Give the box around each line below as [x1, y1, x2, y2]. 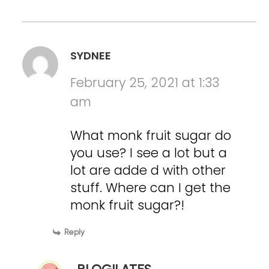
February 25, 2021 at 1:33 [70, 74, 220, 92]
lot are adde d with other [70, 162, 226, 180]
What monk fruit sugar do [70, 127, 232, 145]
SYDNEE [70, 48, 112, 64]
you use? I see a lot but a [70, 144, 228, 162]
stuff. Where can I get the [70, 179, 231, 197]
